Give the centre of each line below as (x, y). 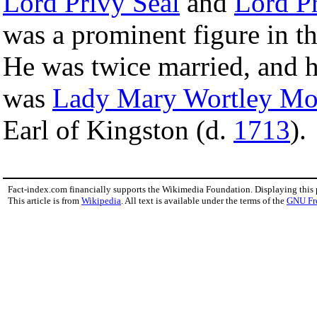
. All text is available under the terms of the (204, 200)
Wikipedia (101, 200)
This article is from (45, 200)
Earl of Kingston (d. (118, 129)
